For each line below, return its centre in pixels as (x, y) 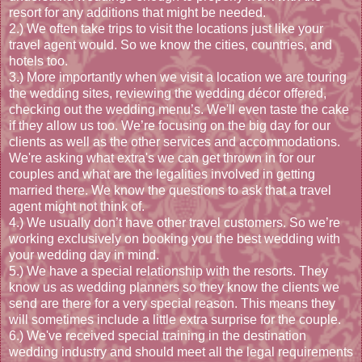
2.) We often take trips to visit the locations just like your (166, 29)
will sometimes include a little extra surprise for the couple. (175, 320)
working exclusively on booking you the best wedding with (175, 239)
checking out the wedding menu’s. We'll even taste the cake (179, 110)
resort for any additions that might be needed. (137, 13)
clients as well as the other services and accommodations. (175, 142)
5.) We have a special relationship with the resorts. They (168, 271)
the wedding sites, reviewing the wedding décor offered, (168, 94)
